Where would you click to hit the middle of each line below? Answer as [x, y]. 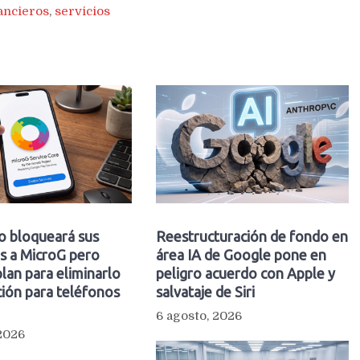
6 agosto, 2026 [198, 315]
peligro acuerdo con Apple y [245, 273]
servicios [82, 12]
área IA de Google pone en [241, 254]
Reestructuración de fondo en [252, 236]
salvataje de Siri [205, 291]
